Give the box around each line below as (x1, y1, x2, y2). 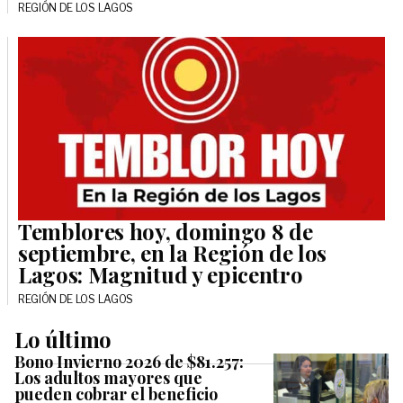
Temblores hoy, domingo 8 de (18, 217, 313, 246)
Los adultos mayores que (14, 367, 202, 390)
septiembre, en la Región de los (18, 238, 327, 268)
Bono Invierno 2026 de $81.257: (14, 351, 244, 373)
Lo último (14, 325, 112, 354)
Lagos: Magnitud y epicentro (18, 260, 303, 290)
